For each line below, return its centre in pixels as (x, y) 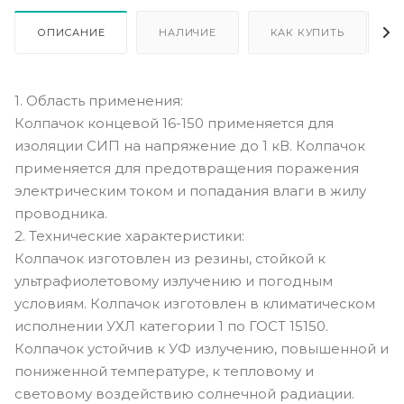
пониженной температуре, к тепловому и (164, 371)
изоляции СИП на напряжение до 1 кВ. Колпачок (190, 145)
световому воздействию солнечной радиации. (184, 393)
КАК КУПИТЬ (307, 32)
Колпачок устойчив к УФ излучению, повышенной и (202, 348)
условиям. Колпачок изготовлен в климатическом (195, 303)
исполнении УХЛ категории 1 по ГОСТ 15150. (171, 326)
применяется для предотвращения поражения (187, 168)
